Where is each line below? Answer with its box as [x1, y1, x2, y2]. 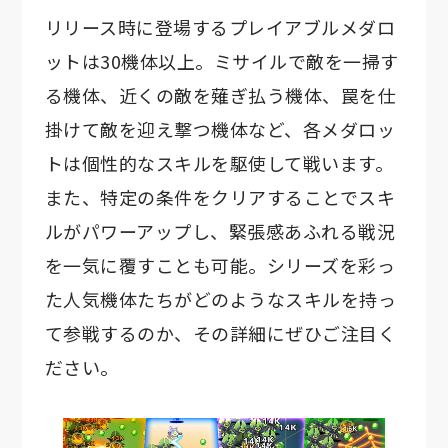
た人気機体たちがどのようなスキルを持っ [44, 286, 397, 313]
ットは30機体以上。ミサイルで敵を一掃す [44, 48, 399, 75]
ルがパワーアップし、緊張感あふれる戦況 [44, 218, 396, 245]
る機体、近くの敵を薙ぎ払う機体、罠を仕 [44, 82, 397, 109]
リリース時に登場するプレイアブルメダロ [44, 14, 396, 41]
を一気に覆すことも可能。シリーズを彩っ [44, 252, 396, 279]
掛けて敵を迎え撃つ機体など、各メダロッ [44, 116, 396, 143]
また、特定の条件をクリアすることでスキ [44, 184, 396, 211]
